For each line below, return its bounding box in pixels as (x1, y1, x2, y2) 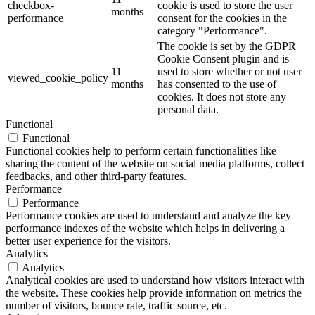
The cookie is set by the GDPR (157, 40, 296, 53)
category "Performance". (157, 25, 267, 37)
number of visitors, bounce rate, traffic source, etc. (6, 300, 227, 312)
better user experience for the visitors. (6, 235, 171, 247)
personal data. (157, 103, 219, 116)
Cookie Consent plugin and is (157, 53, 289, 65)
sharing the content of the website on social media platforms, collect (6, 157, 304, 170)
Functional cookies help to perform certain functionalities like (6, 145, 276, 157)
